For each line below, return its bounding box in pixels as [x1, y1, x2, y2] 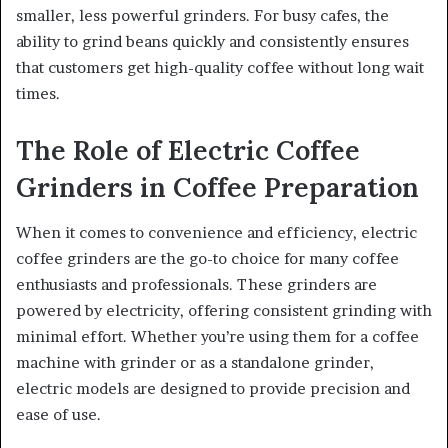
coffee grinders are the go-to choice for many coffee [16, 248, 399, 268]
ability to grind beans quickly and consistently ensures [16, 32, 409, 52]
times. [16, 84, 60, 104]
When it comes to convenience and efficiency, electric [16, 222, 417, 242]
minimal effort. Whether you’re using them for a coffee [16, 326, 419, 346]
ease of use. [16, 404, 101, 424]
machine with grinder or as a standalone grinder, [16, 352, 374, 372]
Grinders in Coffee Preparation [16, 170, 419, 205]
